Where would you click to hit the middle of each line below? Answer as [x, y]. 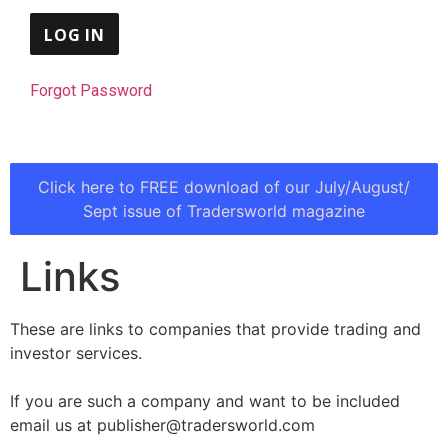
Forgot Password [91, 91]
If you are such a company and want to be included [205, 401]
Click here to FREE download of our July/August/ [224, 187]
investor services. [76, 353]
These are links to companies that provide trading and [215, 329]
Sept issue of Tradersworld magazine [224, 211]
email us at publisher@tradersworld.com [162, 425]
